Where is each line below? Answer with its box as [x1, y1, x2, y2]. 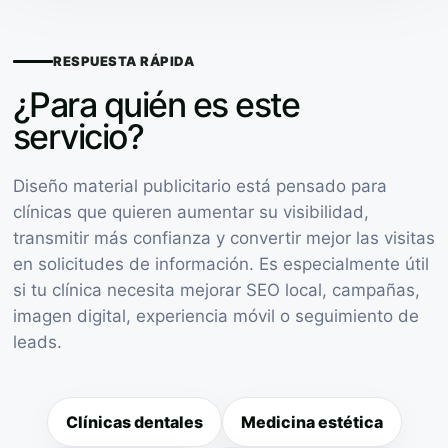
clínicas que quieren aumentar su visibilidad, [13, 201, 369, 222]
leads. [13, 331, 62, 352]
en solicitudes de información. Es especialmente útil [13, 253, 429, 274]
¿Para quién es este [13, 83, 300, 125]
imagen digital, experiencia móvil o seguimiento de [13, 305, 419, 326]
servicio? [13, 115, 144, 157]
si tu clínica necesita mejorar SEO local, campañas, [13, 279, 420, 300]
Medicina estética [240, 411, 383, 432]
